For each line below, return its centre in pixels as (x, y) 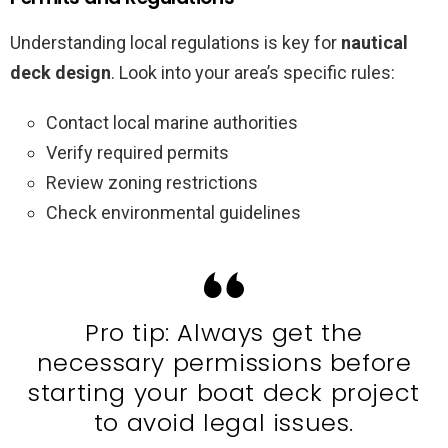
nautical (374, 43)
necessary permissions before (224, 363)
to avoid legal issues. (224, 423)
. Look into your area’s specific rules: (253, 73)
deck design (60, 73)
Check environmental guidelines (173, 213)
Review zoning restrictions (152, 183)
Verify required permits (137, 153)
